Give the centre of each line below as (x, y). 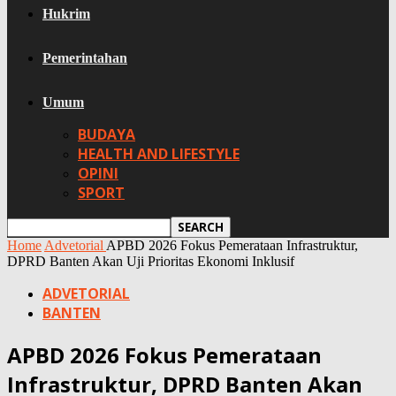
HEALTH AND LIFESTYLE (159, 154)
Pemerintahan (85, 58)
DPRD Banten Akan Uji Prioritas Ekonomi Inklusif (151, 261)
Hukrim (66, 14)
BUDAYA (107, 134)
